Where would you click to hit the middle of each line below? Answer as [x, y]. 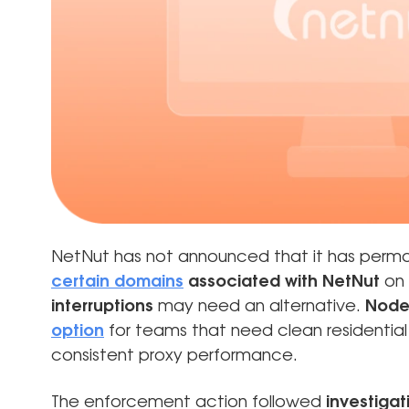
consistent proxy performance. [174, 356]
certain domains [117, 282]
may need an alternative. [259, 306]
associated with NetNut [282, 282]
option [78, 331]
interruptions [102, 306]
